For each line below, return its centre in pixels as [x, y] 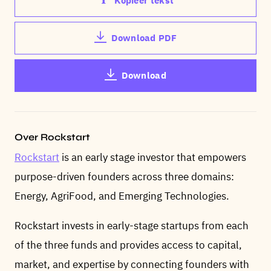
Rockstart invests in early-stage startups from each [132, 226]
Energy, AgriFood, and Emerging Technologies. [122, 196]
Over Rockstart [52, 137]
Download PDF [144, 38]
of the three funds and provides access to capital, [128, 245]
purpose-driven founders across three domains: [124, 177]
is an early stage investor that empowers [153, 157]
